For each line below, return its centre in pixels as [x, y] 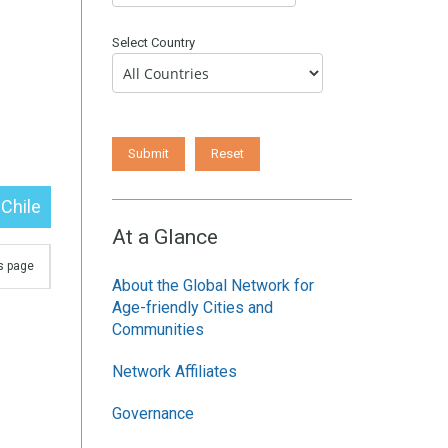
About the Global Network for [213, 285]
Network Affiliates [174, 371]
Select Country [153, 42]
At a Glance [165, 237]
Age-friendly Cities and [192, 307]
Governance [153, 413]
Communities [158, 329]
